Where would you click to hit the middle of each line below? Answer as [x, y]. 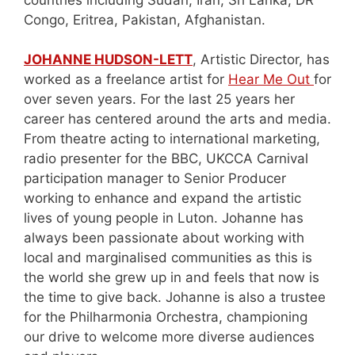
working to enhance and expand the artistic [162, 198]
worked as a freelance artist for [126, 80]
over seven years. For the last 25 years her [159, 99]
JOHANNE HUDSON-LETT [108, 60]
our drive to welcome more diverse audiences [169, 337]
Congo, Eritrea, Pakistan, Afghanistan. [147, 19]
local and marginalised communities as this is [168, 258]
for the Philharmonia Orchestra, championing [166, 317]
